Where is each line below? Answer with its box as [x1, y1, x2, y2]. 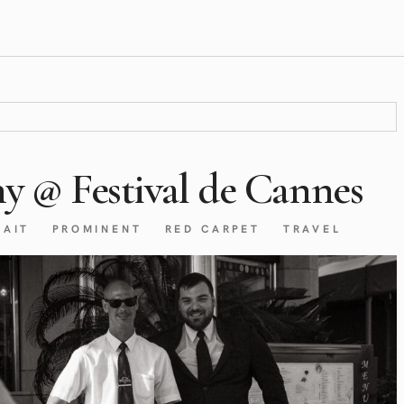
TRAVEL [282, 221, 342, 235]
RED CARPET [164, 221, 261, 235]
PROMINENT [52, 221, 142, 235]
